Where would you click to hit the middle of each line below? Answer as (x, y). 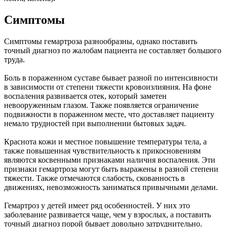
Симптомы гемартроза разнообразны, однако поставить (101, 41)
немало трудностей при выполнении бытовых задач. (95, 123)
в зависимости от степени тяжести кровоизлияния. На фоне (108, 87)
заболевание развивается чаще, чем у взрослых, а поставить (107, 214)
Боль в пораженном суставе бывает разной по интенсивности (111, 78)
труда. (14, 59)
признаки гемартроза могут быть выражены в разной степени (111, 169)
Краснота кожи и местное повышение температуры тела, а (105, 141)
